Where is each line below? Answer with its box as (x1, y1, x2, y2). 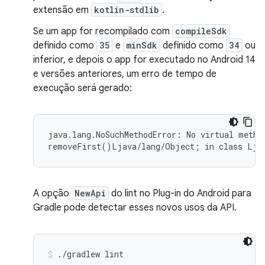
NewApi (75, 188, 106, 199)
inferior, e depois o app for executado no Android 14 (33, 54, 256, 66)
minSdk (126, 40, 157, 51)
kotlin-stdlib (94, 4, 159, 15)
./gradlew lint (57, 248, 124, 260)
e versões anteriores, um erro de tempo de (33, 68, 216, 80)
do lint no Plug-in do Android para (109, 188, 251, 199)
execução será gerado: (33, 82, 132, 94)
